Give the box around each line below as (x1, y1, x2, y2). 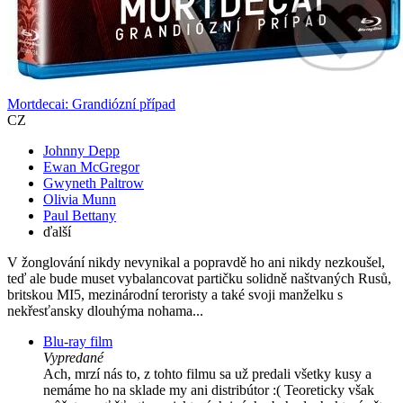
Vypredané (43, 350, 103, 366)
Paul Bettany (43, 208, 116, 224)
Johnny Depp (43, 143, 120, 159)
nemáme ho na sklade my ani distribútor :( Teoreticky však (43, 382, 374, 399)
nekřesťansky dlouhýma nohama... (7, 303, 203, 319)
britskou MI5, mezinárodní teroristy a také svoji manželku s (7, 287, 343, 303)
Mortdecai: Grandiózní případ (7, 96, 175, 112)
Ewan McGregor (43, 159, 139, 175)
